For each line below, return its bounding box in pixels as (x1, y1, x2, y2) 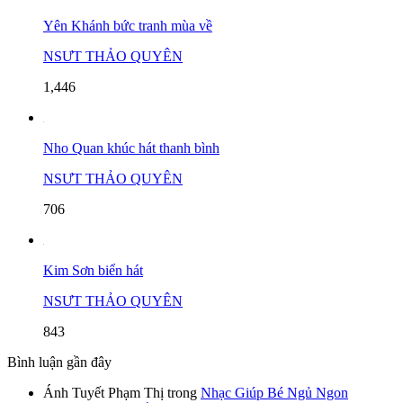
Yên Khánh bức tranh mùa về (43, 17, 212, 33)
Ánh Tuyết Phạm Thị (43, 384, 164, 400)
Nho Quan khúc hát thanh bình (43, 139, 219, 156)
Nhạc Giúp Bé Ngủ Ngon (201, 384, 348, 400)
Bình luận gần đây (7, 354, 112, 370)
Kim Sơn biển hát (43, 262, 143, 278)
